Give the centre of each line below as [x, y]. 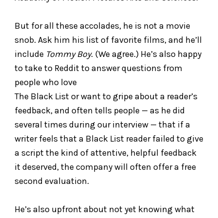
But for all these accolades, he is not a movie [102, 26]
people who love [46, 82]
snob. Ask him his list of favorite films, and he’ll [108, 40]
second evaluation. [52, 181]
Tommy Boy [68, 54]
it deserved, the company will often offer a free [105, 167]
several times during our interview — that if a [102, 124]
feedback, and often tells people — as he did [100, 110]
